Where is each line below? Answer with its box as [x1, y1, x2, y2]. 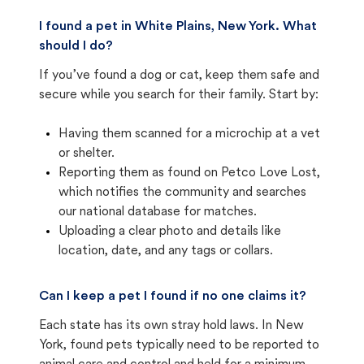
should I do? [39, 40, 113, 53]
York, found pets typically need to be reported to [39, 339, 319, 352]
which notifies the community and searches [58, 186, 306, 199]
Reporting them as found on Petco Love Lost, [58, 167, 320, 180]
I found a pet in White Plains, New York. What [39, 20, 317, 33]
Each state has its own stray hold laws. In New [39, 319, 304, 332]
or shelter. [58, 147, 115, 160]
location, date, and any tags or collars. [58, 245, 273, 258]
